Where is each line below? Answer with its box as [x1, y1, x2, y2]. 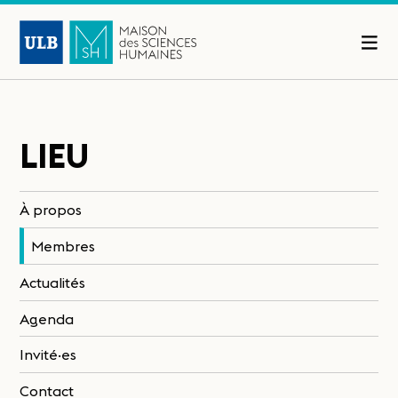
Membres [31, 236, 96, 255]
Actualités [20, 273, 86, 291]
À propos [20, 201, 83, 219]
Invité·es [20, 346, 77, 364]
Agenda [20, 309, 75, 328]
